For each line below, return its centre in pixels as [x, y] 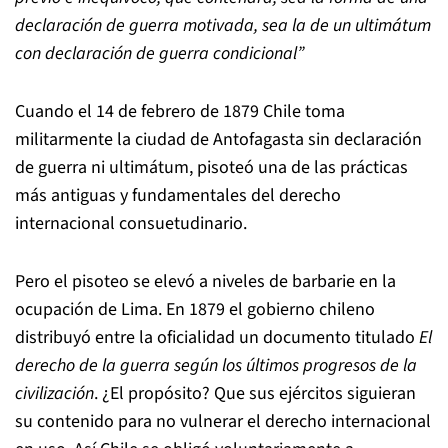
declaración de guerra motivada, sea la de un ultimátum [223, 25]
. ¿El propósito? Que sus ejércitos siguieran [255, 393]
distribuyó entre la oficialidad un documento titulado [217, 337]
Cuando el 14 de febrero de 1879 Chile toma [180, 111]
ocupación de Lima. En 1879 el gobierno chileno [195, 309]
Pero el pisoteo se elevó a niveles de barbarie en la [205, 281]
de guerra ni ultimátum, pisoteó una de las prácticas [211, 167]
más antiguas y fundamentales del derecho [178, 195]
